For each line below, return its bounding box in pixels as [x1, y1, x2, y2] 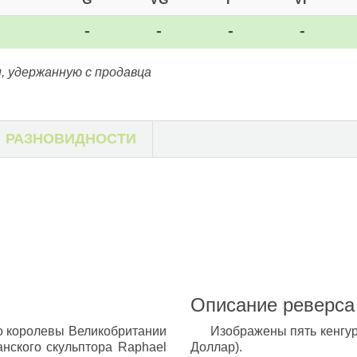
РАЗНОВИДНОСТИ [6, 131, 136, 147]
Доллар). [190, 340, 242, 354]
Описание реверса [190, 294, 355, 316]
